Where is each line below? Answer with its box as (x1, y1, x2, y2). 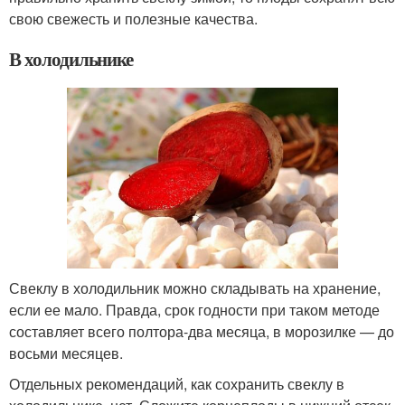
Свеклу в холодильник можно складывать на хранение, (9, 277, 381, 298)
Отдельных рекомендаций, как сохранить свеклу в (9, 372, 344, 394)
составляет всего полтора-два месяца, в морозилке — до (9, 320, 394, 342)
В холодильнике (9, 44, 134, 72)
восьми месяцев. (9, 342, 123, 363)
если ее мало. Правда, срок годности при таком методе (9, 298, 380, 320)
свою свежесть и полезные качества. (9, 7, 258, 29)
